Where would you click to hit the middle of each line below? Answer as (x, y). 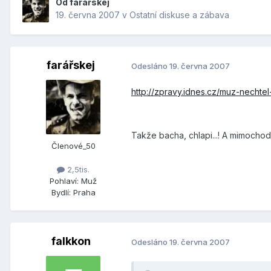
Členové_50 (73, 146)
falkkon (71, 241)
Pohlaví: (64, 181)
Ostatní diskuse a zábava (179, 15)
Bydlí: (61, 193)
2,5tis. (77, 170)
